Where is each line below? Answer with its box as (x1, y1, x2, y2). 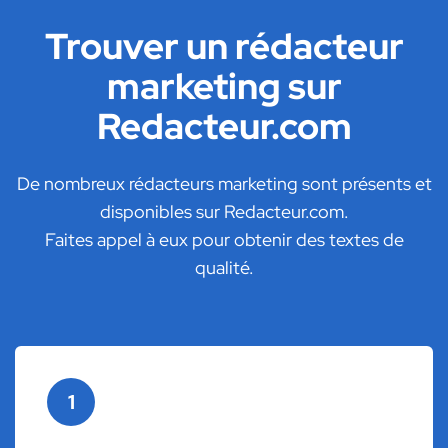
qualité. (194, 256, 254, 280)
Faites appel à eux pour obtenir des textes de (44, 228, 404, 252)
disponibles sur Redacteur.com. (99, 200, 349, 224)
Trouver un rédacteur (44, 22, 404, 71)
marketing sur (106, 62, 342, 111)
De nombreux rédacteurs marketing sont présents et (16, 172, 432, 196)
